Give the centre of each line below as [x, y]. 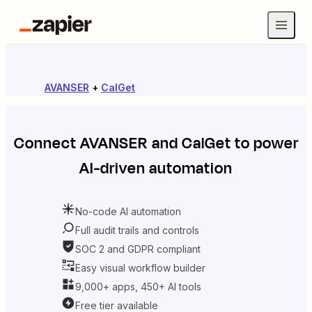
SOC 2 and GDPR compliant [138, 249]
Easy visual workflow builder [140, 267]
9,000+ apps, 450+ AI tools [138, 286]
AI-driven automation [156, 169]
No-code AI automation [128, 211]
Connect [47, 143]
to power [265, 143]
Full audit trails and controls [137, 230]
